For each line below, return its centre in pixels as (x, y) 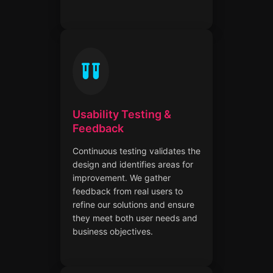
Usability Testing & (122, 114)
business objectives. (113, 231)
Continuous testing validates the (136, 151)
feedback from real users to (128, 191)
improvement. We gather (122, 177)
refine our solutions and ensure (133, 204)
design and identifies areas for (133, 164)
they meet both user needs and (135, 218)
